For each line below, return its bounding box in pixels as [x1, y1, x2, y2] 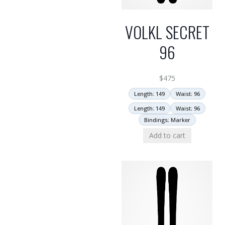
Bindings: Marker [144, 116, 190, 124]
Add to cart [149, 130, 185, 140]
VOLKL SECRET [125, 20, 209, 44]
